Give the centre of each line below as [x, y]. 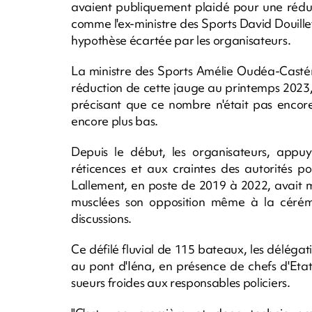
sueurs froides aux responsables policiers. [181, 282]
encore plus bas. [115, 120]
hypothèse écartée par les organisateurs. [181, 40]
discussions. [102, 218]
